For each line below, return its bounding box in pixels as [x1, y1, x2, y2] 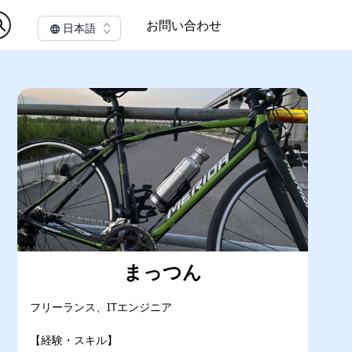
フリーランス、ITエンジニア [30, 299, 173, 314]
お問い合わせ [145, 16, 222, 34]
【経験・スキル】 [30, 332, 119, 347]
